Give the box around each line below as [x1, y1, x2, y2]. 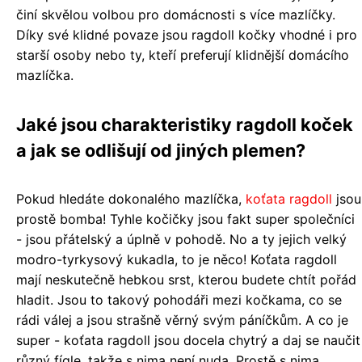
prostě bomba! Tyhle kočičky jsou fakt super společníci [16, 211, 355, 227]
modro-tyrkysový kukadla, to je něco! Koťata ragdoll [16, 251, 337, 267]
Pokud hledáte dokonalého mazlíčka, [16, 191, 246, 207]
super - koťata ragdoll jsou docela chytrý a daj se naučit [16, 332, 360, 348]
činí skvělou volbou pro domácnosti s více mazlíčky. [16, 6, 335, 23]
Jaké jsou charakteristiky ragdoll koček [16, 114, 353, 135]
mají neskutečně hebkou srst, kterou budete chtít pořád [16, 271, 356, 288]
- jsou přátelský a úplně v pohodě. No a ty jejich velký [16, 231, 347, 247]
